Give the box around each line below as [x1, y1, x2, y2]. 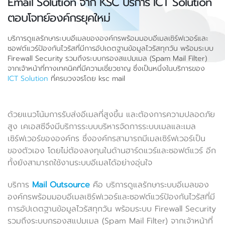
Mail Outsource [29, 179, 90, 191]
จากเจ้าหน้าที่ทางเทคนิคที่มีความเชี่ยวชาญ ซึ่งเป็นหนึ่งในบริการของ [8, 63, 205, 74]
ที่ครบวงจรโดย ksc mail [48, 73, 125, 84]
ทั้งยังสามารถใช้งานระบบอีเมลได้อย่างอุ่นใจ [8, 157, 152, 169]
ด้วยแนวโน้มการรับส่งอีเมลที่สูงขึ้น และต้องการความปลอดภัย [8, 108, 215, 121]
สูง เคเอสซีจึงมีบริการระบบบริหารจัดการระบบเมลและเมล [8, 121, 196, 133]
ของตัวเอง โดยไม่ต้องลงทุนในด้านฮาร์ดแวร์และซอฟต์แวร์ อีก [8, 145, 216, 157]
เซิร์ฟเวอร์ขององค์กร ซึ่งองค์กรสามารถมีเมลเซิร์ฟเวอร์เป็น [8, 133, 205, 145]
